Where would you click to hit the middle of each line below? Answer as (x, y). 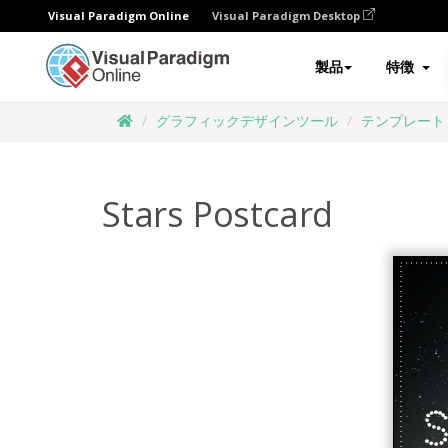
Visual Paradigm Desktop (287, 15)
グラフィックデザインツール (247, 120)
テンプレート (403, 120)
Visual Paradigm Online (118, 15)
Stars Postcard (218, 214)
